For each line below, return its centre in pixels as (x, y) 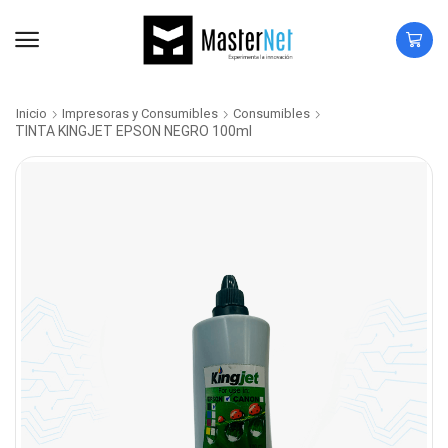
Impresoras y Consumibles (140, 113)
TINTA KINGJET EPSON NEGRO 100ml (133, 131)
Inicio (31, 113)
